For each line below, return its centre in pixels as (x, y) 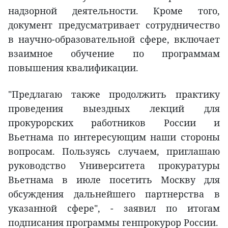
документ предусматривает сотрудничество (114, 25)
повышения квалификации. (73, 67)
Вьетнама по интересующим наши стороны (114, 137)
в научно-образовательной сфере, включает (114, 39)
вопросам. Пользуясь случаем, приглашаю (114, 151)
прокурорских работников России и (114, 122)
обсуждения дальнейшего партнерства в (114, 194)
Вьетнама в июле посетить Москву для (114, 179)
